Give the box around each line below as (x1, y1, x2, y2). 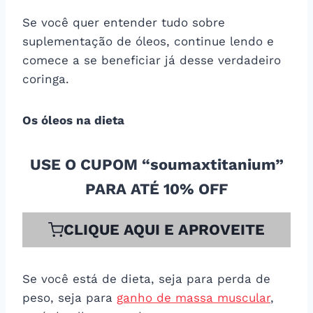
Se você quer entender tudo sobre (22, 15, 225, 29)
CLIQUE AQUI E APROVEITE (63, 220, 265, 238)
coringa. (22, 71, 69, 86)
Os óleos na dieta (22, 112, 124, 127)
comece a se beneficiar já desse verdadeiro (22, 52, 281, 67)
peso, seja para (22, 290, 117, 305)
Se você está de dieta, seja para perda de (22, 271, 270, 286)
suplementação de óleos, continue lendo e (22, 34, 274, 48)
